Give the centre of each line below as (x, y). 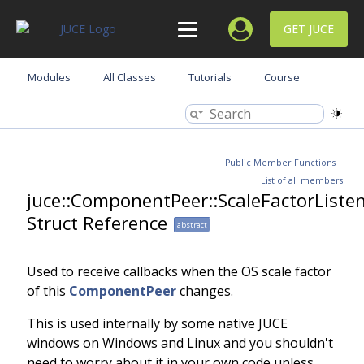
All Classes (130, 77)
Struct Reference (97, 223)
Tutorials (210, 77)
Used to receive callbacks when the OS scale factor (179, 271)
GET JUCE (309, 29)
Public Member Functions (280, 162)
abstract (192, 225)
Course (282, 77)
